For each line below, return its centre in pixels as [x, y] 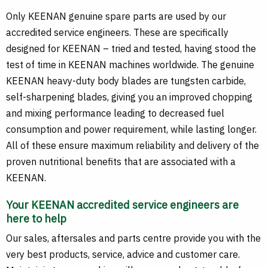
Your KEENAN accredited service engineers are [122, 205]
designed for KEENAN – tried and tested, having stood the [131, 49]
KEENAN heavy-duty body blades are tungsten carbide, [126, 81]
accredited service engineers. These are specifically [117, 33]
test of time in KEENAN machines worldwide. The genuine [130, 65]
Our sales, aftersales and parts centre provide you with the [133, 238]
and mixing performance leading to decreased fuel [115, 113]
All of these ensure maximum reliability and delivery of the [133, 146]
